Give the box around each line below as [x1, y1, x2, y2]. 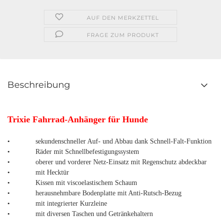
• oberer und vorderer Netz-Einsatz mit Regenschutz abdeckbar [7, 158, 207, 166]
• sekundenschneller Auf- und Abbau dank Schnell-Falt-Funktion [7, 138, 212, 145]
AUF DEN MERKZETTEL [86, 14, 159, 21]
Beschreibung [7, 79, 70, 90]
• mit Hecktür [7, 169, 69, 176]
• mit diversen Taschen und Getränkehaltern [7, 210, 153, 218]
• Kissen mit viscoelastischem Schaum [7, 179, 137, 186]
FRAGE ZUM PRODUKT [86, 32, 159, 38]
